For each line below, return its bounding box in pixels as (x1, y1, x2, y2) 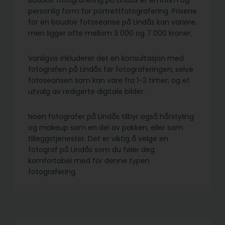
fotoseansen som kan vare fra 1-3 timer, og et (28, 75, 190, 86)
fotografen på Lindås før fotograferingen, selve (28, 64, 193, 75)
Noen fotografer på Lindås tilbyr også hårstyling (28, 111, 194, 122)
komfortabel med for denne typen (28, 156, 150, 166)
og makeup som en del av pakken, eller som (28, 123, 183, 133)
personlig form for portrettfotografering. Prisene (28, 6, 197, 17)
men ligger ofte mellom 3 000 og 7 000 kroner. (28, 28, 192, 39)
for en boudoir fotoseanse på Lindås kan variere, (28, 17, 197, 28)
